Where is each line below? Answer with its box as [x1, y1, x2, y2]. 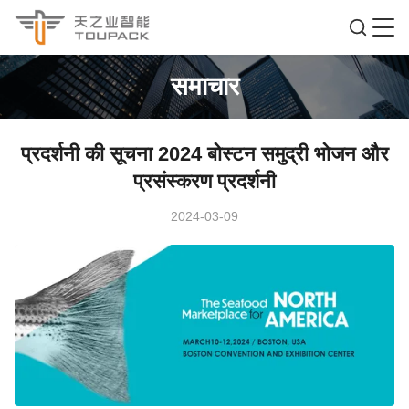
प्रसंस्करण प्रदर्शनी [133, 170, 276, 193]
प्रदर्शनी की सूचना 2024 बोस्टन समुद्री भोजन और [20, 142, 389, 165]
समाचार [170, 71, 239, 100]
